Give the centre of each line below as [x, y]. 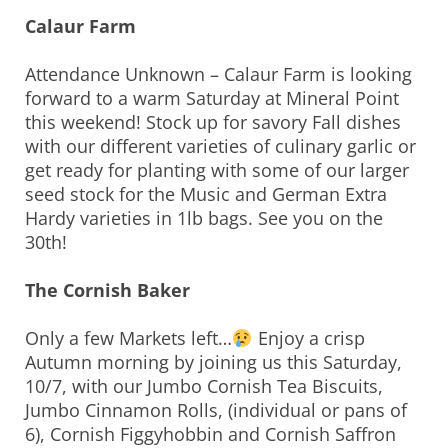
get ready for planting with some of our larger [217, 170]
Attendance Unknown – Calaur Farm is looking [218, 74]
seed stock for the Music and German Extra [206, 194]
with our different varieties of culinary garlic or [220, 146]
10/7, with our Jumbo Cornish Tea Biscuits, [204, 386]
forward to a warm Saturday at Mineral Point [212, 98]
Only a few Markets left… [128, 338]
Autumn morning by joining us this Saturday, [213, 362]
